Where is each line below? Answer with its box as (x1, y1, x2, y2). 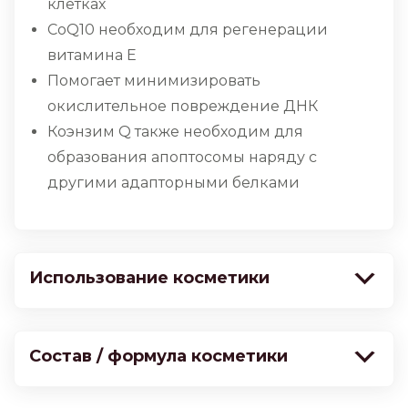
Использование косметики (29, 268, 270, 289)
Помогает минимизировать (47, 72, 260, 90)
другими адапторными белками (47, 174, 300, 192)
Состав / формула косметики (29, 346, 288, 367)
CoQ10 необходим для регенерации (47, 21, 328, 39)
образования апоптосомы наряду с (47, 148, 317, 167)
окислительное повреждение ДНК (47, 97, 318, 116)
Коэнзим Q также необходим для (47, 123, 303, 141)
